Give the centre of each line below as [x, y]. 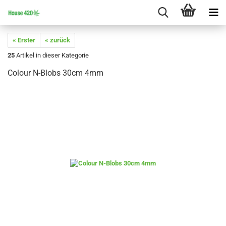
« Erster [24, 40]
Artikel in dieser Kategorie [52, 55]
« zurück [58, 40]
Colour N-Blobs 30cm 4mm [55, 73]
